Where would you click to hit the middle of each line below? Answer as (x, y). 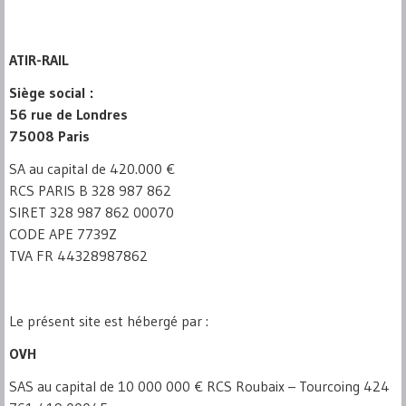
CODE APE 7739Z (63, 234)
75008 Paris (49, 136)
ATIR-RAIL (39, 60)
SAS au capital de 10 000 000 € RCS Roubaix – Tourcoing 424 (199, 387)
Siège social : (51, 93)
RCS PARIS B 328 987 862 (90, 191)
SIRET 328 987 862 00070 (92, 213)
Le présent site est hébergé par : (109, 321)
